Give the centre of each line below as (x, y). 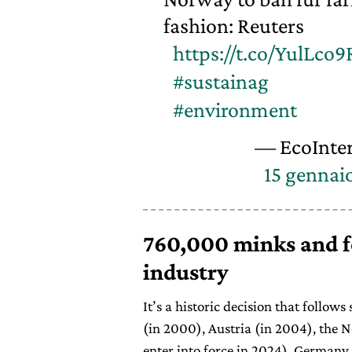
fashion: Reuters (233, 26)
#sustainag (220, 81)
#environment (235, 110)
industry (186, 271)
